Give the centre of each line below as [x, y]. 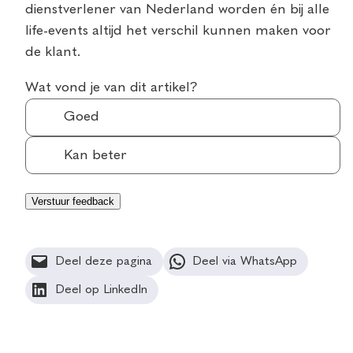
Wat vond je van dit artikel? [111, 87]
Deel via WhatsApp [245, 262]
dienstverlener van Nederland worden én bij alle [177, 9]
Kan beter [95, 155]
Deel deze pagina [103, 262]
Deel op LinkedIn [101, 290]
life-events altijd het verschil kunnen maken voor [178, 30]
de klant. [53, 52]
